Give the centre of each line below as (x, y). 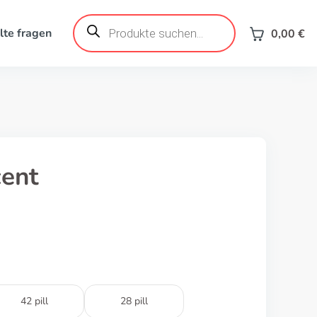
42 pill (34, 301)
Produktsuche (107, 19)
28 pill (134, 301)
